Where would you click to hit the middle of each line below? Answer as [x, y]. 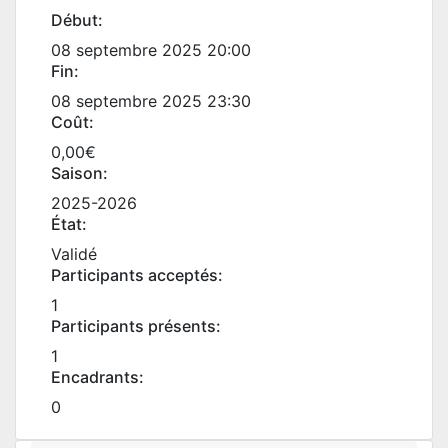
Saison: [79, 173]
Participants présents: [136, 326]
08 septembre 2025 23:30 [151, 101]
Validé [74, 254]
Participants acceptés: [137, 275]
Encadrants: [97, 377]
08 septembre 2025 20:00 [151, 50]
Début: [77, 20]
